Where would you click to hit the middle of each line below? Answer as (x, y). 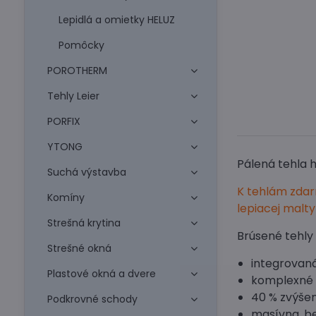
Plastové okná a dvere (101, 274)
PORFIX (63, 121)
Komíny (66, 197)
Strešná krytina (84, 223)
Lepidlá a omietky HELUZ (116, 20)
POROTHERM (77, 71)
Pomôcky (81, 45)
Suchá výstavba (86, 172)
